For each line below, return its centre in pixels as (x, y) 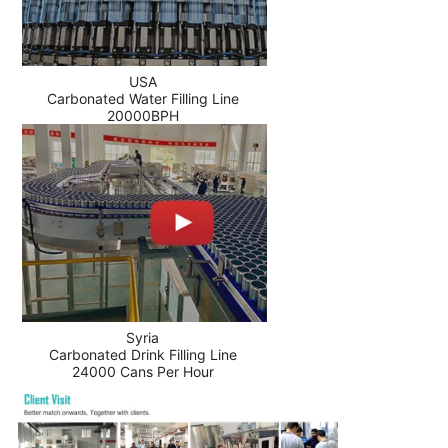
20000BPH (142, 116)
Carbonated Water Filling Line (142, 99)
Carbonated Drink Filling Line (142, 354)
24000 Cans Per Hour (142, 371)
